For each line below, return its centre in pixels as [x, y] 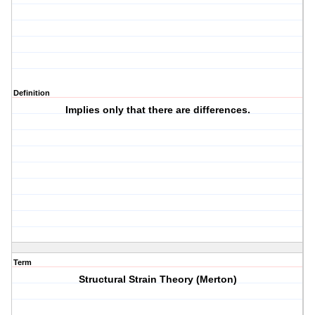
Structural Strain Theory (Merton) [157, 279]
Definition [32, 93]
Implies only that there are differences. [157, 110]
